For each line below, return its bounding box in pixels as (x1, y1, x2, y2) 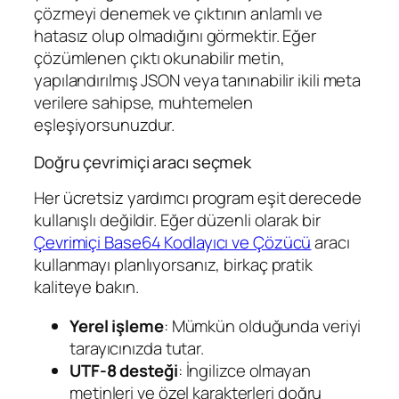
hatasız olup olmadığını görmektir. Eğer (34, 24, 317, 48)
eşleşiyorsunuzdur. (34, 113, 175, 137)
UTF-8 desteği (69, 358, 178, 382)
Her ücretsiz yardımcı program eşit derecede (34, 186, 362, 210)
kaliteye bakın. (34, 275, 139, 299)
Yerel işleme (69, 313, 164, 338)
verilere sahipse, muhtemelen (34, 91, 254, 115)
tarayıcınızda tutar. (69, 336, 204, 360)
